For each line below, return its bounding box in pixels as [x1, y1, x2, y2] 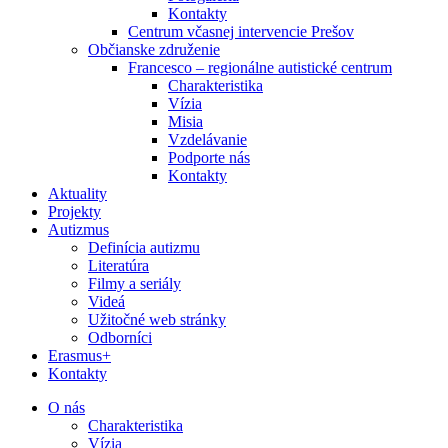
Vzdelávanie [168, 131, 247, 148]
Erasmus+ [48, 347, 111, 364]
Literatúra [88, 257, 149, 274]
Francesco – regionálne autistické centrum [128, 59, 392, 76]
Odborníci [88, 329, 152, 346]
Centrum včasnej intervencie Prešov [128, 23, 354, 40]
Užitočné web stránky [88, 311, 226, 328]
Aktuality [48, 185, 107, 202]
